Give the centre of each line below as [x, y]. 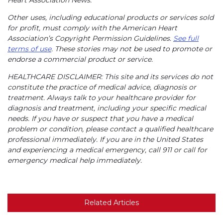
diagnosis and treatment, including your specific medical [107, 108]
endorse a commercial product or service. [80, 59]
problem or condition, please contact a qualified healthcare [110, 129]
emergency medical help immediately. [75, 160]
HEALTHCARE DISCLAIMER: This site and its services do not [110, 76]
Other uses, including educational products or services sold [111, 17]
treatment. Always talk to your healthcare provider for [102, 97]
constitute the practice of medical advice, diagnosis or [102, 87]
